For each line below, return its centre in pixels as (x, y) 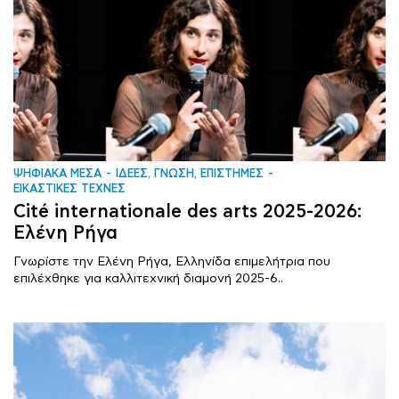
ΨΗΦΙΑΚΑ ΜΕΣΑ (57, 174)
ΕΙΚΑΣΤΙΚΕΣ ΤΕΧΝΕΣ (69, 189)
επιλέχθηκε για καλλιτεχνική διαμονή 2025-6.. (148, 278)
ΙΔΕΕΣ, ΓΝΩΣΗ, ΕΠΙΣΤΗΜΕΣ (190, 174)
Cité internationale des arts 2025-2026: (187, 212)
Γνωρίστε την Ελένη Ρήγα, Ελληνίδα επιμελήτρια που (172, 261)
